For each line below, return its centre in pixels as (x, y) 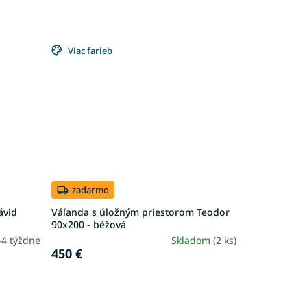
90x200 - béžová (88, 225)
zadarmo (90, 189)
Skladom (192, 241)
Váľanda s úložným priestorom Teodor (140, 212)
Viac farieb (90, 50)
